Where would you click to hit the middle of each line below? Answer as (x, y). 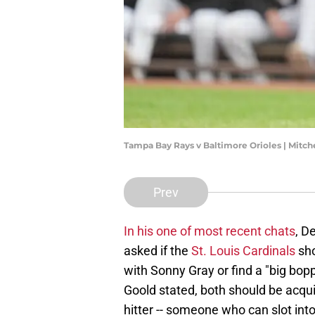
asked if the (157, 251)
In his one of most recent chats (210, 231)
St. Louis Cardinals (243, 251)
